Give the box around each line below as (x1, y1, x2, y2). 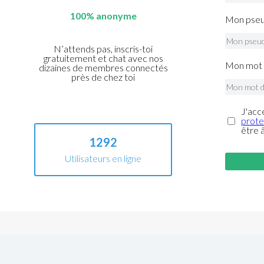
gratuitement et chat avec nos (43, 52, 163, 64)
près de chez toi (71, 71, 136, 83)
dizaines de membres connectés (38, 62, 168, 74)
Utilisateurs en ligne (65, 153, 142, 164)
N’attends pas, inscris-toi (54, 43, 153, 55)
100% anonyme (70, 10, 137, 22)
